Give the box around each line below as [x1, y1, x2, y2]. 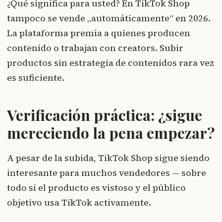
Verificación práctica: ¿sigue [7, 105, 202, 125]
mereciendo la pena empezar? [7, 123, 215, 143]
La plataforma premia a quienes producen [7, 27, 190, 40]
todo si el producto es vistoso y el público [7, 181, 186, 194]
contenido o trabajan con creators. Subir [7, 42, 183, 55]
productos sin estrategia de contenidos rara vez [7, 56, 214, 69]
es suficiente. [7, 71, 64, 84]
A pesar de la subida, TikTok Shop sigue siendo [7, 152, 210, 165]
